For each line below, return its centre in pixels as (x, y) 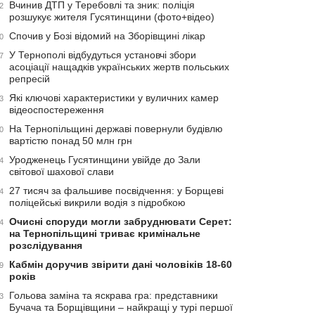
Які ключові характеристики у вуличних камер (114, 98)
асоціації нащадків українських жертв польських (119, 67)
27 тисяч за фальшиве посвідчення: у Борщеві (116, 191)
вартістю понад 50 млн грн (71, 141)
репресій (30, 79)
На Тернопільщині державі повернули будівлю (116, 129)
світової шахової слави (62, 172)
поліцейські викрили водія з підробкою (97, 202)
